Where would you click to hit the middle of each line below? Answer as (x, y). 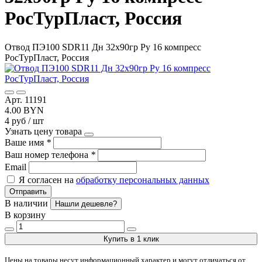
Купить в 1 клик (131, 239)
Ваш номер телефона (48, 154)
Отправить (28, 191)
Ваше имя (25, 142)
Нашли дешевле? (86, 204)
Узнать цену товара (43, 131)
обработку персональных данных (143, 180)
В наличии (27, 203)
